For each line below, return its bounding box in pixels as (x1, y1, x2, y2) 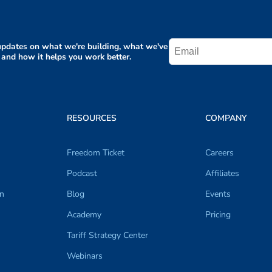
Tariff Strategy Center (67, 229, 148, 241)
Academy (67, 209, 101, 220)
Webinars (67, 250, 103, 262)
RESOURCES (67, 112, 117, 124)
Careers (205, 147, 234, 158)
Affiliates (205, 168, 239, 179)
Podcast (67, 168, 97, 179)
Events (205, 188, 231, 200)
